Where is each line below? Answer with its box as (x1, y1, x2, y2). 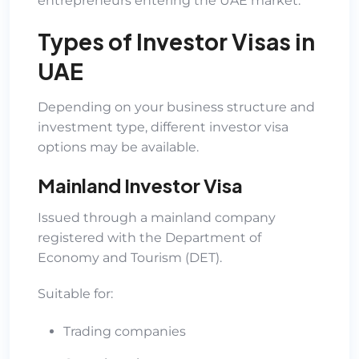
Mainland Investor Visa (38, 172, 243, 197)
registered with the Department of (38, 229, 261, 245)
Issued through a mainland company (38, 209, 276, 225)
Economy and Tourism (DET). (38, 249, 222, 265)
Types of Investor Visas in (38, 26, 315, 55)
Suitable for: (38, 285, 113, 301)
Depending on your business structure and (38, 99, 315, 115)
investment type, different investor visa (38, 119, 288, 135)
